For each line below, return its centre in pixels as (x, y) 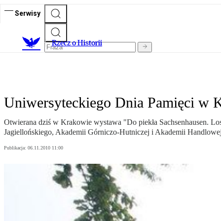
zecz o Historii (79, 43)
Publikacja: (16, 148)
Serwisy (28, 13)
